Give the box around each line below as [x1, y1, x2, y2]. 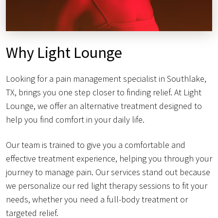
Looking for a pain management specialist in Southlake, [6, 73, 206, 85]
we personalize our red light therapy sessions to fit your [6, 180, 207, 192]
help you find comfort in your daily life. [6, 114, 145, 126]
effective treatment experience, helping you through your [6, 153, 212, 164]
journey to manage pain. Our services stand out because [6, 166, 210, 178]
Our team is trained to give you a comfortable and [6, 139, 185, 151]
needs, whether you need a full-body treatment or [6, 194, 188, 205]
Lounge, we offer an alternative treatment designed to [6, 100, 202, 112]
